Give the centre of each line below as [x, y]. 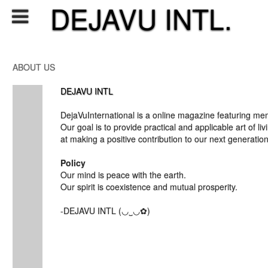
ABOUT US [34, 67]
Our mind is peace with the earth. [123, 175]
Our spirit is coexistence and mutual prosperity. [149, 187]
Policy [73, 163]
